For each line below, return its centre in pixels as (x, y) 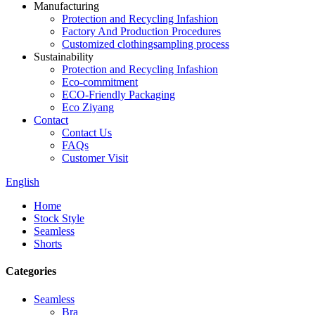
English (22, 182)
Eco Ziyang (88, 107)
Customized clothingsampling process (146, 44)
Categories (31, 271)
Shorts (48, 244)
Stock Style (59, 218)
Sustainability (64, 57)
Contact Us (87, 133)
